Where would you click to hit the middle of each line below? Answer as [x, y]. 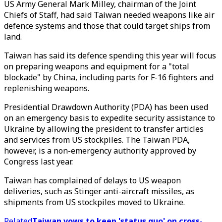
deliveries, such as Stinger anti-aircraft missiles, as [99, 191]
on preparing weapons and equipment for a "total [97, 66]
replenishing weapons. [47, 88]
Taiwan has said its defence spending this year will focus [110, 55]
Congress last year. [38, 162]
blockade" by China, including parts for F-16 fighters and [109, 77]
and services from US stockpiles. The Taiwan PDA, [97, 140]
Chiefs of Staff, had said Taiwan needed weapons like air [109, 15]
